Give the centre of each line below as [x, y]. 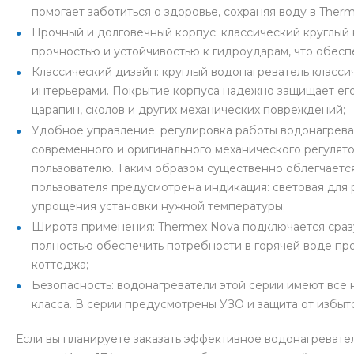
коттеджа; [60, 265]
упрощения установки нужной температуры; [158, 207]
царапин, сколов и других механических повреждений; [188, 110]
